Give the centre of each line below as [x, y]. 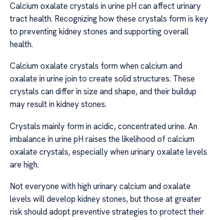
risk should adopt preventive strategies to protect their [107, 212]
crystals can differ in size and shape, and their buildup [103, 92]
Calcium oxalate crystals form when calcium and [96, 66]
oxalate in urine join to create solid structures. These [102, 79]
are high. [24, 164]
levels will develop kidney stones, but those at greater [106, 199]
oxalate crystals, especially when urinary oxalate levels [109, 151]
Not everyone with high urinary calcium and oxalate [100, 186]
